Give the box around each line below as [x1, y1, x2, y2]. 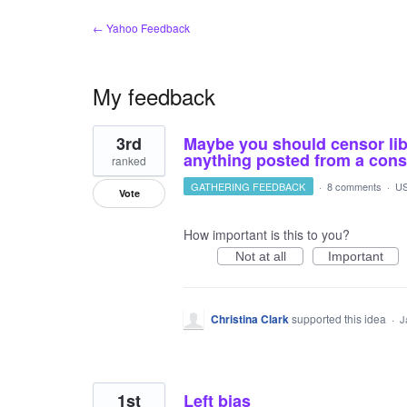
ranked [112, 153, 146, 168]
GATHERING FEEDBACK [191, 179, 306, 194]
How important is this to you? [184, 225, 350, 243]
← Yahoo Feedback [93, 20, 190, 35]
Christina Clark [211, 311, 289, 327]
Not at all [234, 249, 286, 263]
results [93, 135, 131, 154]
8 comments [326, 179, 382, 194]
